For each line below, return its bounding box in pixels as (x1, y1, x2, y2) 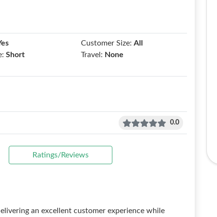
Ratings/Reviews (32, 151, 89, 159)
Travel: (81, 51, 103, 59)
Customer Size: (81, 39, 132, 47)
